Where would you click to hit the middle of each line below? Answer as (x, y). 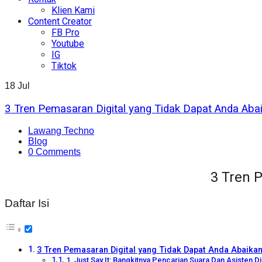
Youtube (68, 43)
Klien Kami (73, 10)
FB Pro (65, 32)
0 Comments (54, 152)
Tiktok (64, 65)
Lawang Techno (61, 131)
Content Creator (60, 21)
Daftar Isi (27, 204)
